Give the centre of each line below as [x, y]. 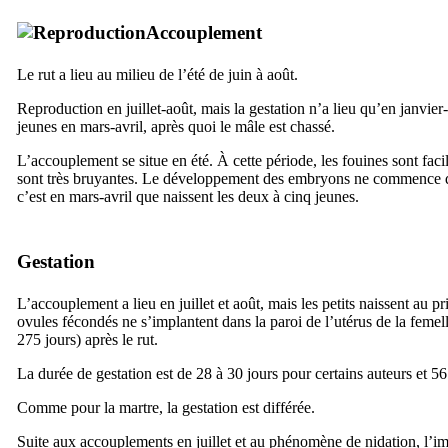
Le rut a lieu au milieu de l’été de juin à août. [157, 74]
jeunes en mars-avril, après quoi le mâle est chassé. [176, 126]
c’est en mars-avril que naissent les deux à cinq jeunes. [188, 196]
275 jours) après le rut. [87, 339]
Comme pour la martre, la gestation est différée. [166, 407]
